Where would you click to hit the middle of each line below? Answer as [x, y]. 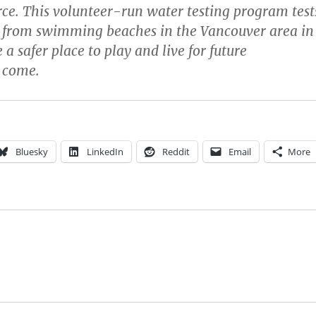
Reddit [176, 152]
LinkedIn [105, 152]
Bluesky [31, 152]
